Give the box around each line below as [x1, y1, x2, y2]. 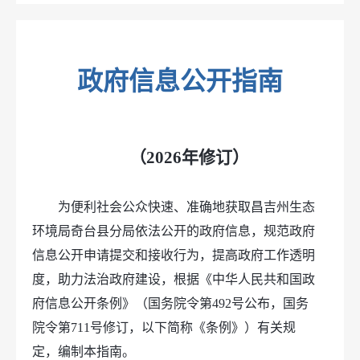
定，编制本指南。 [32, 345, 135, 358]
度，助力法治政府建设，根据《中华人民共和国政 [32, 272, 315, 286]
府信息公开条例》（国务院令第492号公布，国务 [32, 297, 309, 310]
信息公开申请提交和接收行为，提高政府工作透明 [32, 248, 315, 262]
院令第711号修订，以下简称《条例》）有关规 [32, 321, 296, 334]
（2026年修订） [129, 148, 249, 167]
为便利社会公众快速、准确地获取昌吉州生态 [58, 200, 315, 214]
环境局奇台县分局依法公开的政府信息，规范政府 [32, 224, 315, 238]
